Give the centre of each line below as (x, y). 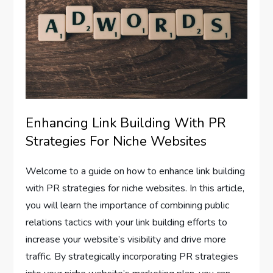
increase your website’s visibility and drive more (126, 240)
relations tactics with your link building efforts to (127, 223)
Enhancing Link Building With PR (126, 123)
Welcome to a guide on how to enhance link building (136, 172)
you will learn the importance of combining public (128, 206)
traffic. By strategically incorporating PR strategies (132, 257)
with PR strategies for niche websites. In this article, (135, 189)
